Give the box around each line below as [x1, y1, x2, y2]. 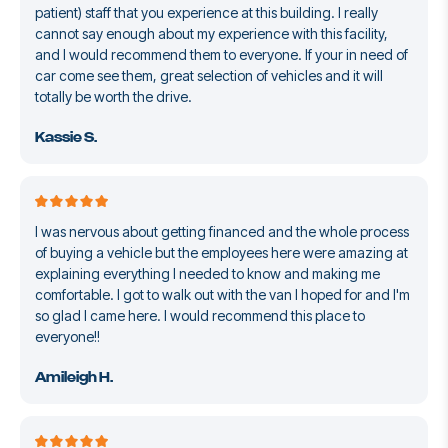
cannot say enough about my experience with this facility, [35, 25, 388, 43]
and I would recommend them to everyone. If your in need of [35, 46, 408, 64]
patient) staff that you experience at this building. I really [35, 4, 378, 22]
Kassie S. [35, 129, 97, 148]
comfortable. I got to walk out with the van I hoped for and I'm [35, 286, 410, 304]
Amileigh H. [35, 369, 113, 388]
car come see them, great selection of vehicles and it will [35, 67, 383, 85]
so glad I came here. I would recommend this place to [35, 307, 365, 325]
